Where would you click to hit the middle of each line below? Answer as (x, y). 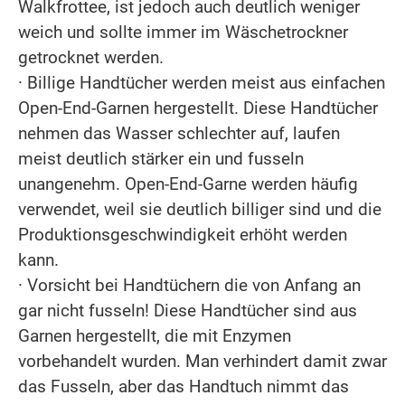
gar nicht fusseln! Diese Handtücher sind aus (188, 310)
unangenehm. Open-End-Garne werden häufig (188, 184)
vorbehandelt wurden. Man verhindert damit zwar (202, 361)
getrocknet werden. (91, 57)
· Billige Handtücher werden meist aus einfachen (202, 82)
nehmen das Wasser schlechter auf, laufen (179, 133)
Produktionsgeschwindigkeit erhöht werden (183, 234)
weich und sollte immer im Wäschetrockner (183, 32)
